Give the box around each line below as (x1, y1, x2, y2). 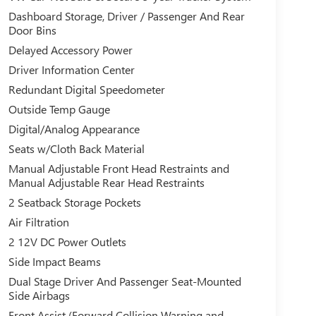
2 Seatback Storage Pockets (8, 195, 141, 210)
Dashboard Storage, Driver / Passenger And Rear (8, 8, 245, 24)
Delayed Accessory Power (8, 42, 133, 58)
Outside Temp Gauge (8, 102, 110, 117)
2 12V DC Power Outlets (8, 234, 126, 250)
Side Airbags (8, 288, 70, 303)
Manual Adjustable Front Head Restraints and (8, 161, 229, 176)
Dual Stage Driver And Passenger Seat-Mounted (8, 274, 241, 289)
